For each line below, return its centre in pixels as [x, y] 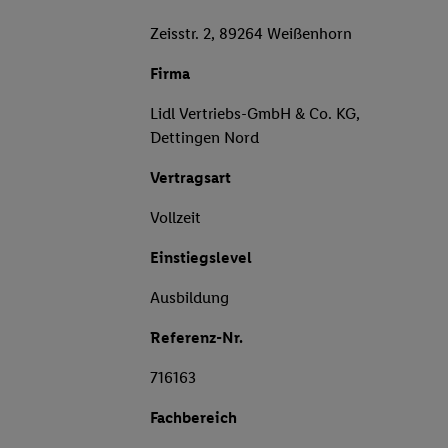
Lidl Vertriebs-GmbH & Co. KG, [255, 114]
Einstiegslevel [201, 258]
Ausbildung [189, 298]
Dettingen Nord [204, 138]
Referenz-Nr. [196, 338]
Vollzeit [175, 218]
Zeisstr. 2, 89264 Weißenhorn [251, 34]
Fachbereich [193, 418]
